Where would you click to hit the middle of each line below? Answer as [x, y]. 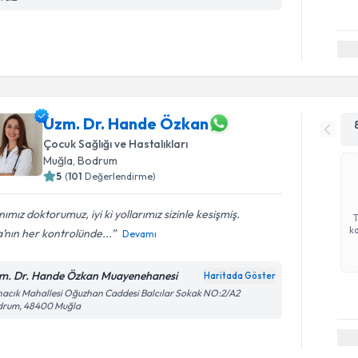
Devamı [140, 234]
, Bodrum [95, 161]
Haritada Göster [240, 276]
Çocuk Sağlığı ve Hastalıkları [116, 144]
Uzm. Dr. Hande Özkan [126, 123]
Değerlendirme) [121, 176]
